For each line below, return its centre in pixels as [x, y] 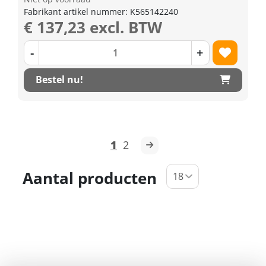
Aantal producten [90, 178]
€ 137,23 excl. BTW [93, 27]
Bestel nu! [59, 80]
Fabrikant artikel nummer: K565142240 [101, 11]
